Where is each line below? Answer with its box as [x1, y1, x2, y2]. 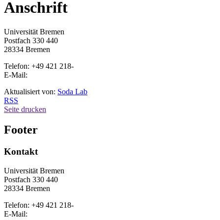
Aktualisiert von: [4, 87, 57, 96]
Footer [4, 123, 38, 137]
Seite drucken [4, 105, 46, 113]
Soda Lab [57, 87, 87, 96]
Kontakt [4, 146, 38, 157]
